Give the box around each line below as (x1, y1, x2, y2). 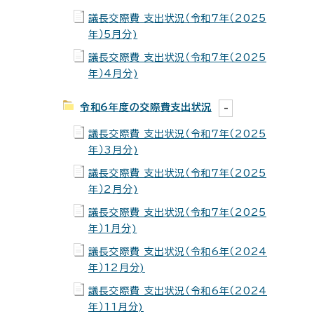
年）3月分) (88, 145, 139, 155)
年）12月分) (88, 263, 145, 273)
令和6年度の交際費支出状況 (80, 102, 212, 112)
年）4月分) (88, 69, 139, 78)
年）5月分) (88, 29, 138, 39)
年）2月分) (88, 184, 139, 194)
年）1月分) (88, 224, 137, 233)
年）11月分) (88, 302, 144, 312)
